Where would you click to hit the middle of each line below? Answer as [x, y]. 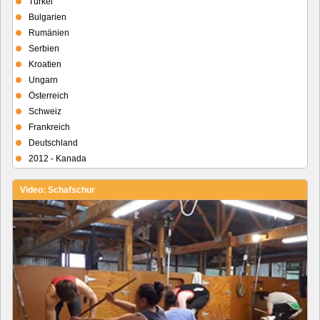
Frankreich [49, 127]
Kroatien [45, 64]
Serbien [44, 48]
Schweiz [45, 111]
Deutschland [53, 142]
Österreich [49, 95]
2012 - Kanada [57, 158]
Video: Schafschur [57, 190]
